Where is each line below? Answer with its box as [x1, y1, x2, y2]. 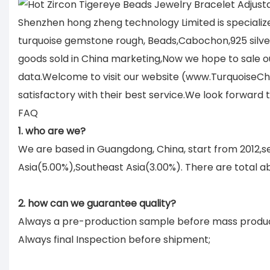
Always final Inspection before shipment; [18, 232, 210, 246]
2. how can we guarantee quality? [18, 196, 176, 210]
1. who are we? [18, 124, 86, 138]
